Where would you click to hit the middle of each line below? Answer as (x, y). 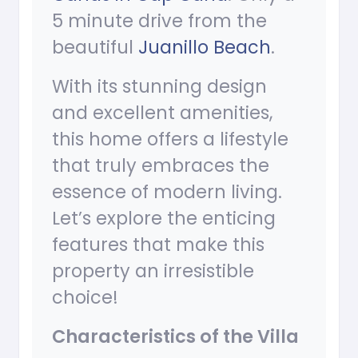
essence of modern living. (167, 192)
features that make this (158, 245)
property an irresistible (153, 271)
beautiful (95, 48)
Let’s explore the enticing (164, 219)
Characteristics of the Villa (175, 337)
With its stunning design (159, 87)
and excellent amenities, (162, 113)
